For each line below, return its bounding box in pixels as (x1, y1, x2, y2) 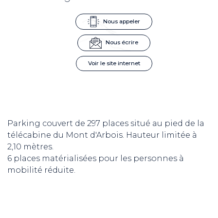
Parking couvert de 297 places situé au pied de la (7, 118, 204, 128)
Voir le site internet (88, 59, 140, 67)
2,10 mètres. (7, 142, 54, 151)
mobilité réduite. (7, 165, 75, 175)
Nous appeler (101, 18, 140, 25)
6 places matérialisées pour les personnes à (7, 153, 184, 163)
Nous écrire (104, 38, 139, 46)
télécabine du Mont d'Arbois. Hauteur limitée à (7, 130, 197, 140)
